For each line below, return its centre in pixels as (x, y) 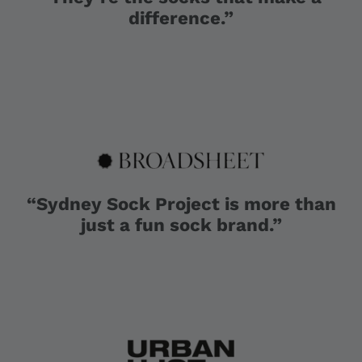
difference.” (181, 18)
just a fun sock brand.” (181, 224)
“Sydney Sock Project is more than (181, 203)
